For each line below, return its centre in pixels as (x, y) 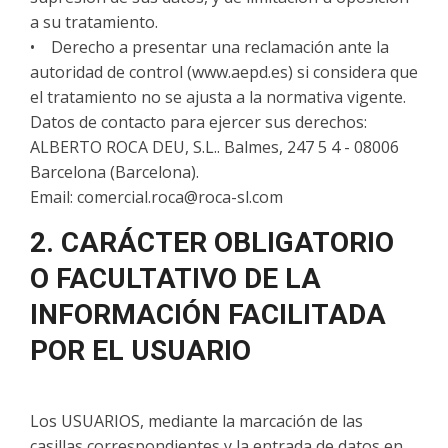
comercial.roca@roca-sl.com (180, 197)
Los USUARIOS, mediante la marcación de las (196, 421)
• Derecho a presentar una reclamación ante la (209, 47)
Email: (53, 197)
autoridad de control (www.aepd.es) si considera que (224, 72)
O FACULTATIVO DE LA (175, 278)
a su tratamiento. (94, 22)
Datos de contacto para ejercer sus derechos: (198, 122)
